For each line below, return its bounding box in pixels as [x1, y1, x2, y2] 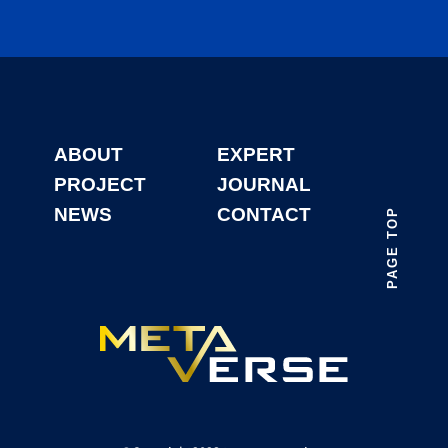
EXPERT [217, 144, 296, 166]
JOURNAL [217, 174, 312, 196]
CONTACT [217, 204, 312, 226]
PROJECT [53, 174, 146, 196]
